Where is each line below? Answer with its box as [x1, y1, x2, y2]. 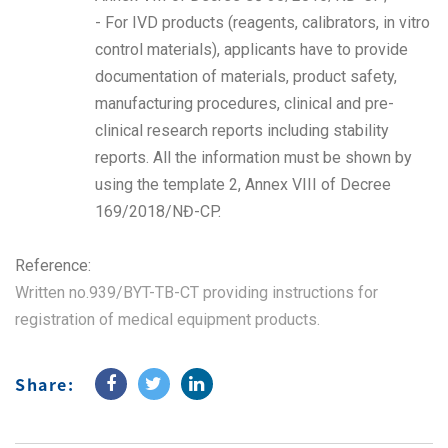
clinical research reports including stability [95, 121, 389, 140]
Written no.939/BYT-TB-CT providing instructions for [15, 283, 378, 302]
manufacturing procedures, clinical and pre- [95, 94, 394, 113]
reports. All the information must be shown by [95, 148, 412, 167]
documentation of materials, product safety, [95, 67, 397, 86]
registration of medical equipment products [15, 310, 317, 329]
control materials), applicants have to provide [95, 40, 408, 59]
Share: [15, 372, 75, 396]
